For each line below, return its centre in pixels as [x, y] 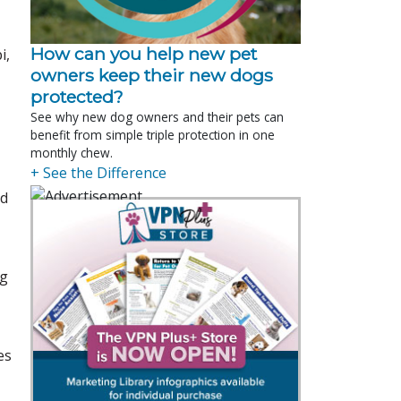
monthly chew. [72, 152]
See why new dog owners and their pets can [157, 116]
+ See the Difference [98, 172]
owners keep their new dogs [152, 75]
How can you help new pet [144, 53]
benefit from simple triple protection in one [153, 134]
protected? [77, 96]
